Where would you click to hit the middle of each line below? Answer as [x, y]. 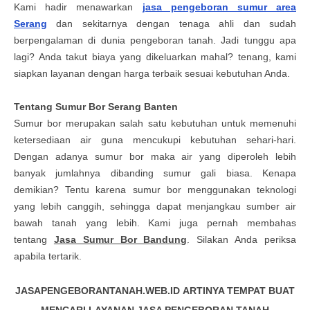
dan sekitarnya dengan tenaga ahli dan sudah [172, 24]
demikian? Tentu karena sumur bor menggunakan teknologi [155, 190]
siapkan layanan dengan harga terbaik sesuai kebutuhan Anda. [152, 73]
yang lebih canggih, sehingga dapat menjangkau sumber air [155, 206]
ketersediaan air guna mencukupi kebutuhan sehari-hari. [155, 140]
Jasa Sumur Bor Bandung [120, 239]
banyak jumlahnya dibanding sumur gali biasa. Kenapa [155, 173]
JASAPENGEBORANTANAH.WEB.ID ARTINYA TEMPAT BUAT [155, 291]
